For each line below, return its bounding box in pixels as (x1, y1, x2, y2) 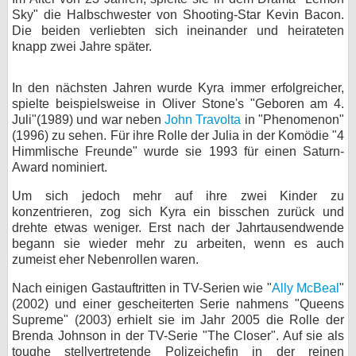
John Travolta (164, 113, 242, 126)
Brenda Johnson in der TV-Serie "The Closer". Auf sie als (12, 329, 344, 342)
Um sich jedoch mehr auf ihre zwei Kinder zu (12, 189, 344, 203)
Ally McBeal (271, 281, 340, 295)
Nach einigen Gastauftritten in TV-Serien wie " (12, 281, 272, 295)
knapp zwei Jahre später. (12, 40, 152, 53)
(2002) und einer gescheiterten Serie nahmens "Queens (12, 297, 344, 311)
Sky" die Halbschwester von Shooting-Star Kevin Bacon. (12, 8, 344, 21)
